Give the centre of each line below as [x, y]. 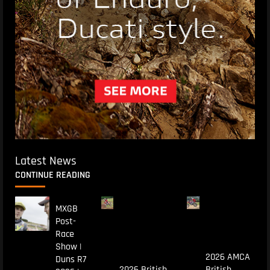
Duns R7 [71, 260]
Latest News [46, 161]
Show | [68, 247]
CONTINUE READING [53, 175]
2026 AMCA [228, 257]
